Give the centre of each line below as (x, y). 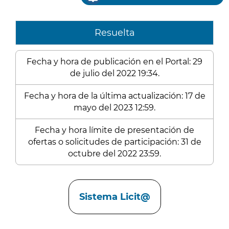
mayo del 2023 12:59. (114, 108)
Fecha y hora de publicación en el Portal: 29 (114, 62)
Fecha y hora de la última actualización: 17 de (114, 96)
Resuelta (114, 33)
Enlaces (34, 181)
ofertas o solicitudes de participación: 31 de (114, 142)
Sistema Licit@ (114, 197)
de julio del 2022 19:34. (114, 73)
